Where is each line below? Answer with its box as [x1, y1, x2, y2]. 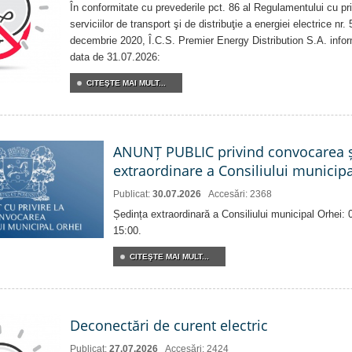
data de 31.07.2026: [70, 51, 160, 64]
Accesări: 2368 [208, 189, 272, 200]
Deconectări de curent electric [70, 316, 268, 335]
